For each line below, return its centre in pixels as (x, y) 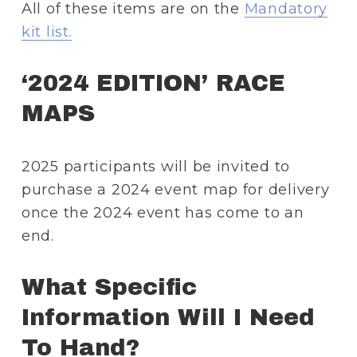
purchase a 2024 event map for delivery (175, 189)
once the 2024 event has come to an (163, 212)
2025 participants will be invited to (156, 166)
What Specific (109, 287)
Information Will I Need (168, 317)
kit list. (47, 31)
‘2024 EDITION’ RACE (153, 83)
